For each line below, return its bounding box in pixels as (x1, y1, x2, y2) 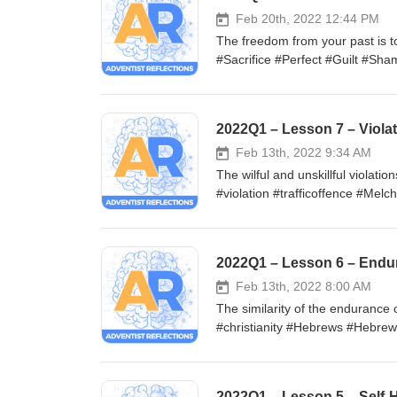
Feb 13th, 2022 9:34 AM (236, 145, 371, 160)
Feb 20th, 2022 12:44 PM (236, 12, 379, 26)
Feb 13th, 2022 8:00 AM (236, 279, 371, 293)
